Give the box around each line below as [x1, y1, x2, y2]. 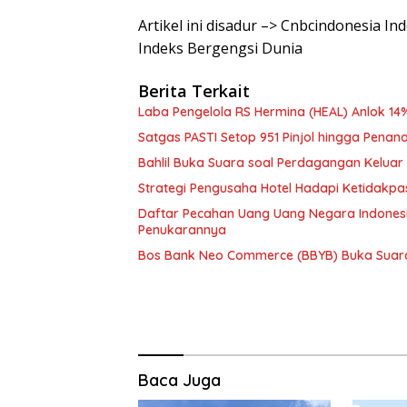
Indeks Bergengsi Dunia [138, 37, 303, 58]
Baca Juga [138, 369, 221, 391]
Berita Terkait [138, 79, 250, 102]
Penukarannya [138, 221, 226, 238]
